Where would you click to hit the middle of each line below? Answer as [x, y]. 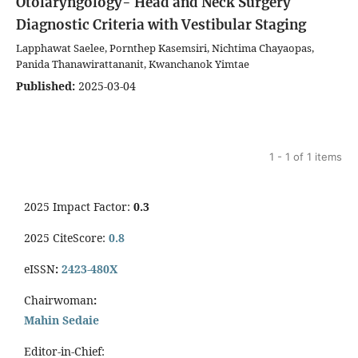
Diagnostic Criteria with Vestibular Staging [161, 25]
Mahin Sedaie [62, 320]
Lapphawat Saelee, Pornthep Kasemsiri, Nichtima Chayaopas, [165, 48]
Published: [46, 86]
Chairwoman [59, 300]
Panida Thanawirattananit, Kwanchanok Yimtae [133, 64]
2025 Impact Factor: [79, 207]
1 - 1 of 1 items [306, 157]
